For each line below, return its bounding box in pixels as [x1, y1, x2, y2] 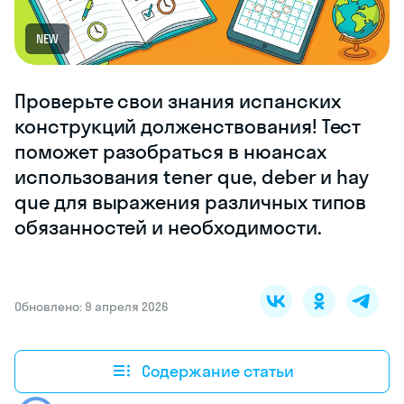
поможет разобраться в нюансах [14, 139, 326, 165]
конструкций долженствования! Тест [14, 114, 362, 140]
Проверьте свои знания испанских [14, 88, 341, 115]
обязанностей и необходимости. [14, 215, 322, 241]
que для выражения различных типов [14, 189, 367, 216]
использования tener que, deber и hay [14, 164, 370, 190]
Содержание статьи [141, 360, 294, 381]
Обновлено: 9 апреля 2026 [14, 298, 169, 316]
